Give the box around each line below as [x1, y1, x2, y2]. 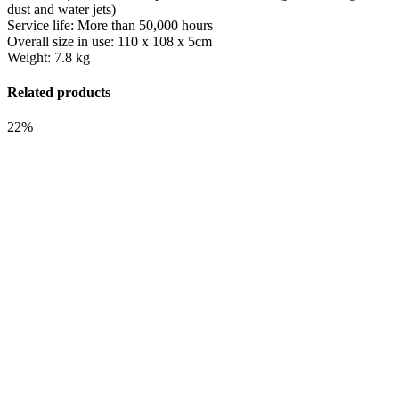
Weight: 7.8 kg [7, 49, 90, 65]
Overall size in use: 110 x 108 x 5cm [7, 33, 212, 49]
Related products [7, 84, 110, 100]
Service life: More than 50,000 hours [7, 17, 213, 33]
